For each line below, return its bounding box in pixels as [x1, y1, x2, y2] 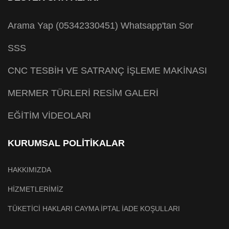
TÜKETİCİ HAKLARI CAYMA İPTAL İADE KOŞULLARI [8, 204, 180, 213]
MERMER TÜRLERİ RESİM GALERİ [8, 88, 158, 99]
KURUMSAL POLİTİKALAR [8, 138, 125, 149]
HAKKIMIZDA [8, 166, 51, 174]
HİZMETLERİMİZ [8, 185, 63, 194]
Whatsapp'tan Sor [121, 20, 193, 31]
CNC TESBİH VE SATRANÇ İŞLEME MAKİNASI [8, 65, 207, 76]
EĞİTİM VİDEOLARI [8, 110, 91, 121]
